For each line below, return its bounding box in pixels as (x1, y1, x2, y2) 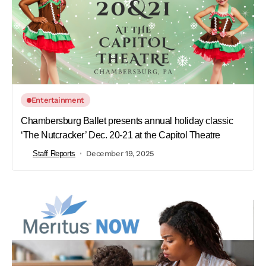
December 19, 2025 (86, 148, 154, 158)
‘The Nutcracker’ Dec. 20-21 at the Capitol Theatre (21, 130, 221, 141)
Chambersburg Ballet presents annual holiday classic (21, 116, 233, 126)
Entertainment (31, 96, 84, 105)
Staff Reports (33, 148, 75, 158)
